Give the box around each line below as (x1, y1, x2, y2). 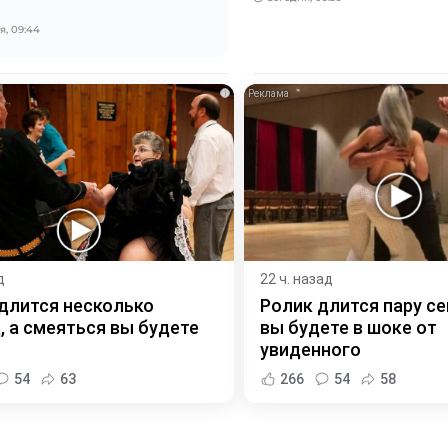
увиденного (260, 338, 361, 360)
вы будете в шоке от (260, 316, 437, 338)
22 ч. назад (260, 270, 333, 287)
